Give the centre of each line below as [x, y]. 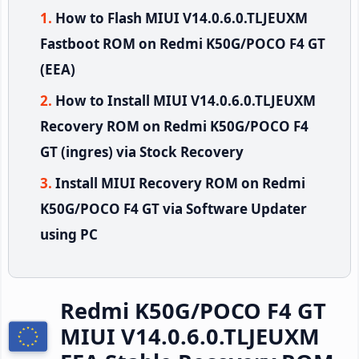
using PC [69, 234]
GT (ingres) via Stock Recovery [142, 151]
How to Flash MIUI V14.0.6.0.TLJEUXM [182, 18]
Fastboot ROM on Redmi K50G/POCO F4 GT [183, 43]
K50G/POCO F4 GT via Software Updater [173, 208]
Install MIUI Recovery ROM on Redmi [180, 183]
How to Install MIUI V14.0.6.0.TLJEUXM [186, 100]
